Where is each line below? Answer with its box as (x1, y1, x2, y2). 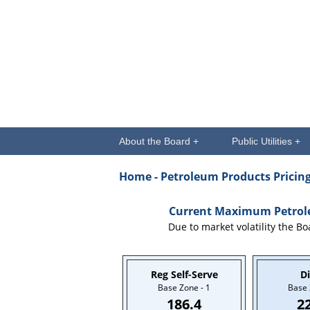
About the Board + (119, 136, 199, 147)
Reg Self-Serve (150, 268, 218, 281)
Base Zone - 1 (158, 282, 210, 293)
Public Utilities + (232, 136, 300, 147)
